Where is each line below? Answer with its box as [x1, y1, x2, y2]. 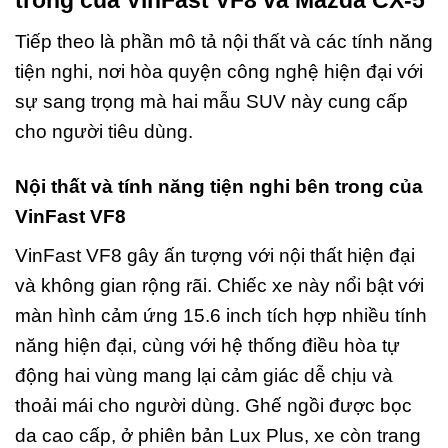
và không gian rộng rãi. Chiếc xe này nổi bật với [15, 275, 424, 297]
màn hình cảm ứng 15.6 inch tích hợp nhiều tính [15, 305, 427, 327]
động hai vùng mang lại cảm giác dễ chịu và [15, 365, 393, 387]
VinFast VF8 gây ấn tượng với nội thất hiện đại [15, 245, 415, 267]
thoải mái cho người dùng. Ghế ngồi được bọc [15, 395, 412, 417]
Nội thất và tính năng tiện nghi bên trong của [15, 175, 423, 197]
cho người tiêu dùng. [15, 120, 193, 142]
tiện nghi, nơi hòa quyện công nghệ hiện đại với [15, 60, 423, 82]
